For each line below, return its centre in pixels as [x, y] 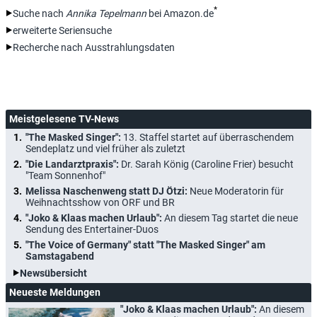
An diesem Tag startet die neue [231, 218]
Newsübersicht [53, 273]
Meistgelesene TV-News [64, 119]
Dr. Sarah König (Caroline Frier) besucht [207, 164]
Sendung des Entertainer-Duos [92, 229]
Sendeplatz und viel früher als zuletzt [105, 148]
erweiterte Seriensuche [62, 30]
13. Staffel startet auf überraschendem [208, 137]
